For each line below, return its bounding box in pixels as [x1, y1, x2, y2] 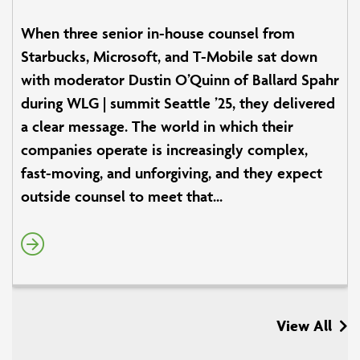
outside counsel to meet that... [21, 186, 223, 206]
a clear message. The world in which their [21, 116, 293, 136]
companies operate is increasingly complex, [21, 139, 308, 159]
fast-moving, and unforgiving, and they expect [21, 162, 322, 182]
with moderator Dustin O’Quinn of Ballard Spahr [21, 69, 339, 89]
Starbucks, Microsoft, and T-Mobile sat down [21, 46, 317, 66]
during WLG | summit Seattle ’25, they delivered [21, 92, 335, 112]
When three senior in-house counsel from [21, 22, 295, 43]
